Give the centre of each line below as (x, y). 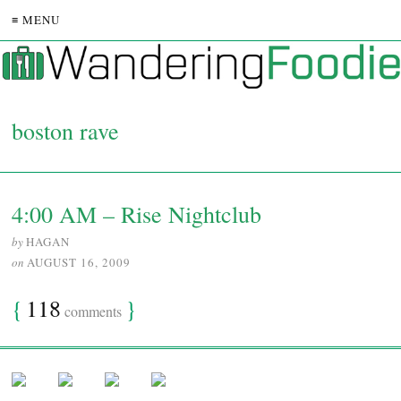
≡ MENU (36, 20)
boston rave (65, 131)
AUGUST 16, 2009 (79, 263)
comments (91, 311)
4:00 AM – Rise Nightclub (137, 214)
